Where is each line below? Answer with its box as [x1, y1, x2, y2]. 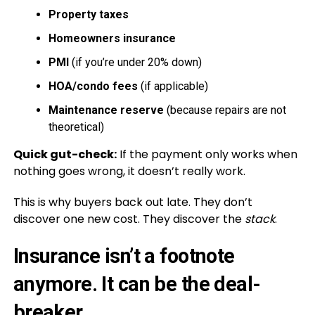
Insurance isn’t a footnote [13, 243, 235, 268]
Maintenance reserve [48, 103, 164, 117]
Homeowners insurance [48, 31, 176, 45]
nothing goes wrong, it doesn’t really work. [13, 162, 245, 179]
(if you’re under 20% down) [68, 55, 202, 69]
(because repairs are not [163, 103, 286, 117]
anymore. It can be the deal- [13, 271, 261, 296]
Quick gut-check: [13, 146, 117, 162]
